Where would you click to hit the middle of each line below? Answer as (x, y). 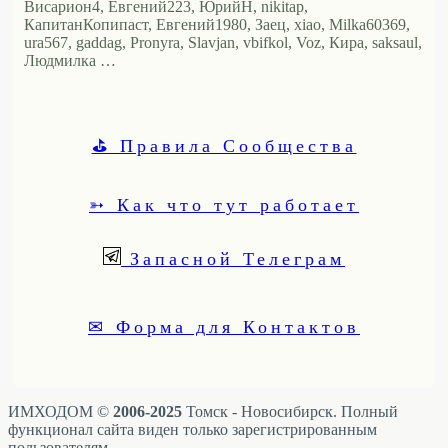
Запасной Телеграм (233, 258)
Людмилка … (70, 61)
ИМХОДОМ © (60, 412)
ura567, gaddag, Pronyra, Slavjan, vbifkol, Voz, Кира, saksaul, (223, 43)
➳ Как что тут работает (224, 204)
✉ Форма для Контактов (224, 326)
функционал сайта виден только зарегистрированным (192, 430)
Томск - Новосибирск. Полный (290, 412)
